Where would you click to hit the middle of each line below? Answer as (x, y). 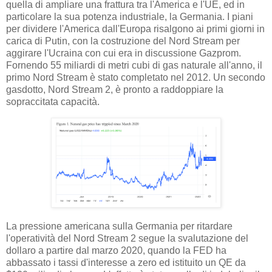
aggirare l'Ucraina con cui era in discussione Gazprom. (124, 53)
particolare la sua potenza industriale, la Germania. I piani (130, 17)
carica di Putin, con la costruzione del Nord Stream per (123, 41)
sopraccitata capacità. (53, 102)
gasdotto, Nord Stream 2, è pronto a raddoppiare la (115, 90)
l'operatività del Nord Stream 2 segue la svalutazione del (127, 238)
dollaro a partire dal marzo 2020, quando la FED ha (116, 250)
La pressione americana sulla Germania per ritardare (119, 226)
